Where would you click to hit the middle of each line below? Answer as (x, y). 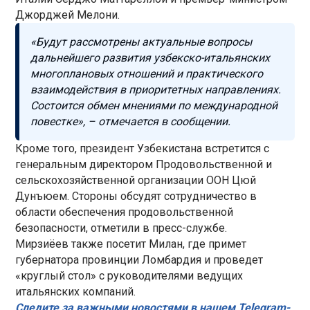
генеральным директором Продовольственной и (144, 164)
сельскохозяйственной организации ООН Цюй (136, 180)
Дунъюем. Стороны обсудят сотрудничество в (136, 196)
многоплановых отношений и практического (147, 73)
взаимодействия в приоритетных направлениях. (156, 89)
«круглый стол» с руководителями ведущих (129, 275)
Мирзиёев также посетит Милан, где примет (131, 244)
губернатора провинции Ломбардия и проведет (139, 259)
